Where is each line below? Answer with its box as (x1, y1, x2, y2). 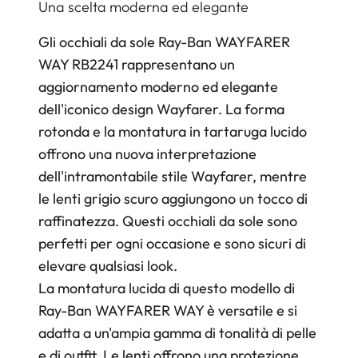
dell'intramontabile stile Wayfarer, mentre (38, 167, 307, 185)
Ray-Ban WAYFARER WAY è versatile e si (38, 301, 297, 320)
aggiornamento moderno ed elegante (38, 78, 278, 96)
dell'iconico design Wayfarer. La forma (38, 100, 284, 118)
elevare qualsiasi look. (38, 257, 177, 275)
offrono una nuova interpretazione (38, 145, 257, 163)
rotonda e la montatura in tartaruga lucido (38, 122, 307, 141)
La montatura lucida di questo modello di (38, 279, 295, 297)
